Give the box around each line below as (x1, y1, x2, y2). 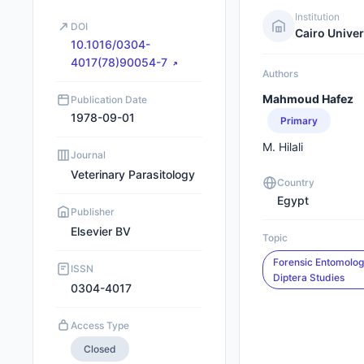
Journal (71, 149, 106, 161)
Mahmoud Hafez (262, 92, 354, 106)
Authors (262, 67, 299, 80)
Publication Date (71, 93, 147, 106)
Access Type (71, 319, 129, 331)
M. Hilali (262, 140, 304, 154)
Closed (84, 343, 116, 355)
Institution (295, 11, 340, 23)
